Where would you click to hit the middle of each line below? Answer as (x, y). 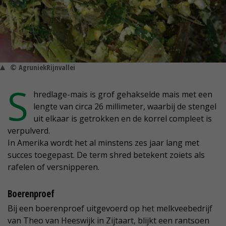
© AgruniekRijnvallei (43, 68)
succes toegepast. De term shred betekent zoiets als (106, 155)
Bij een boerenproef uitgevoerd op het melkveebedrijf (110, 209)
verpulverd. (29, 131)
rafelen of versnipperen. (53, 167)
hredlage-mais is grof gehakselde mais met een (123, 95)
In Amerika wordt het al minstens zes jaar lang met (103, 143)
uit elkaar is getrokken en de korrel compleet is (123, 119)
